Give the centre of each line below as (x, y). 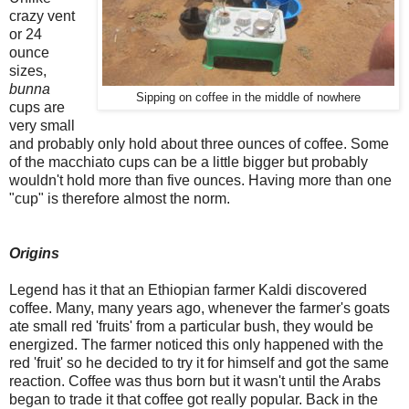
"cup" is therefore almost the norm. (121, 198)
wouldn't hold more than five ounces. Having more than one (200, 180)
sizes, (28, 70)
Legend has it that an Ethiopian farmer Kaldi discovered (188, 289)
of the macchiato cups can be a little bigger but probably (189, 162)
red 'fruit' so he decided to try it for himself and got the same (199, 362)
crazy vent (42, 16)
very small (42, 125)
